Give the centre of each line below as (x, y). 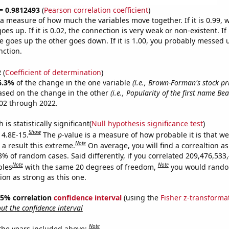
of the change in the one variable (74, 82)
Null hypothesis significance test (147, 123)
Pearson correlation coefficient (96, 10)
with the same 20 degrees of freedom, (91, 167)
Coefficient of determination (53, 72)
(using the (141, 197)
